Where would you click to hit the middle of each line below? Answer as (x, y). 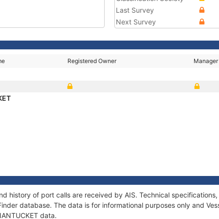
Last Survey (135, 10)
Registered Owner (92, 61)
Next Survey (136, 22)
